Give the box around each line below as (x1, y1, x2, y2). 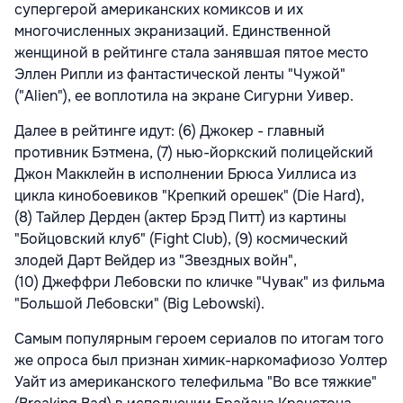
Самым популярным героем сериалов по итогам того (14, 328, 384, 348)
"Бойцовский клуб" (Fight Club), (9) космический (14, 228, 348, 248)
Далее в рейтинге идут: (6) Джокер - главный (14, 121, 325, 140)
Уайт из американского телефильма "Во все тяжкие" (14, 372, 377, 391)
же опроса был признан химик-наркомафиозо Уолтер (14, 350, 388, 370)
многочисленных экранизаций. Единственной (14, 21, 331, 40)
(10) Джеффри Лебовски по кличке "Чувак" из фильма (14, 272, 385, 291)
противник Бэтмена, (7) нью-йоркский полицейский (14, 142, 373, 162)
